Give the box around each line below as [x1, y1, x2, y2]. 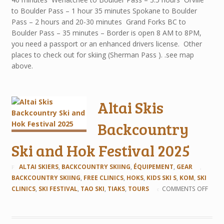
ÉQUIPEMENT [133, 162, 173, 171]
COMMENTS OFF [161, 184, 208, 193]
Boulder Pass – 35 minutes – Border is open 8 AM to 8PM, [11, 27, 201, 37]
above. [11, 60, 45, 70]
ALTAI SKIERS [18, 162, 58, 171]
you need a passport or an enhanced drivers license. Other [11, 38, 202, 48]
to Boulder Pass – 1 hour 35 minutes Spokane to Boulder [11, 5, 197, 15]
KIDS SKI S [146, 173, 176, 182]
